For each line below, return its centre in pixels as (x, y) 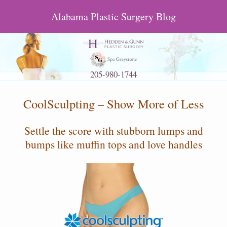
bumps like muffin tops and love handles (113, 144)
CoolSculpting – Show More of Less (113, 104)
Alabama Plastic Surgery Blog (113, 16)
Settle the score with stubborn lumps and (113, 131)
